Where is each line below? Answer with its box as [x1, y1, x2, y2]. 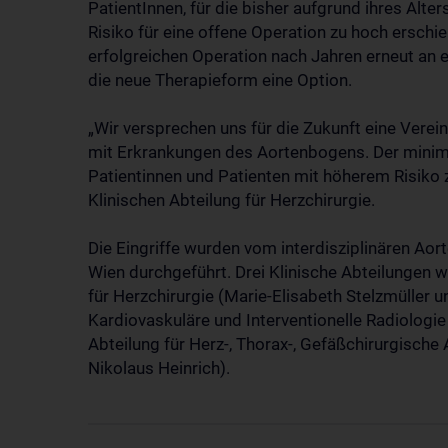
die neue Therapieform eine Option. [88, 70, 352, 90]
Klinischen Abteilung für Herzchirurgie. [88, 190, 375, 210]
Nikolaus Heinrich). [88, 358, 230, 378]
